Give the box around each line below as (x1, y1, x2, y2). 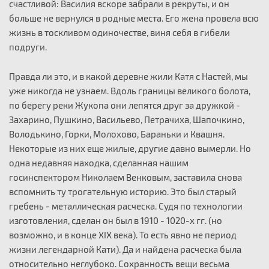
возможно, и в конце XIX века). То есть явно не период (9, 229, 237, 240)
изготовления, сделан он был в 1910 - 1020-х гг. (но (9, 214, 222, 226)
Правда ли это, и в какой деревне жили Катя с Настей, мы (9, 70, 248, 82)
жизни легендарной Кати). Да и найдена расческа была (9, 243, 241, 255)
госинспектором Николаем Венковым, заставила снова (9, 171, 242, 183)
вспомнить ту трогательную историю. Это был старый (9, 186, 237, 197)
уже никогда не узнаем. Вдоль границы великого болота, (9, 85, 250, 96)
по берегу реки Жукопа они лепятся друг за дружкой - (9, 99, 240, 110)
